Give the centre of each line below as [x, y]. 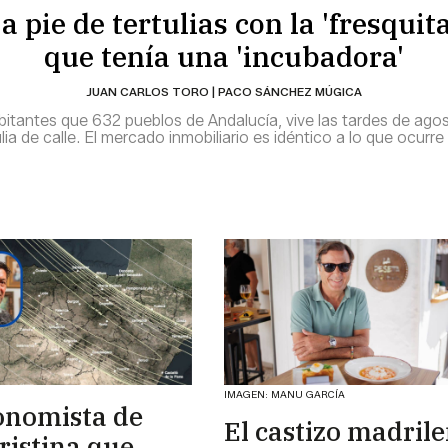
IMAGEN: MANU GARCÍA [284, 394]
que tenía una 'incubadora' [224, 56]
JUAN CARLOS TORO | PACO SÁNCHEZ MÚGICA [224, 91]
